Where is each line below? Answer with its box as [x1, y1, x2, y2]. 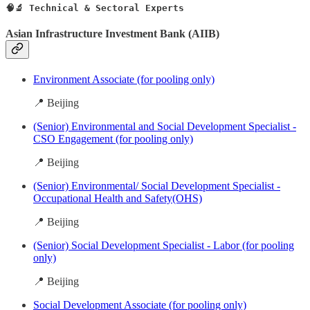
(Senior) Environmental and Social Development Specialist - [33, 120, 296, 133]
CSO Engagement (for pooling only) [33, 133, 193, 145]
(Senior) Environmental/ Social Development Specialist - [33, 180, 280, 192]
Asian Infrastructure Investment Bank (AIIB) [6, 27, 219, 39]
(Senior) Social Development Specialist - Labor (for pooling [33, 239, 294, 252]
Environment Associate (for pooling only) [33, 73, 215, 86]
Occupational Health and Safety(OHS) [33, 192, 202, 205]
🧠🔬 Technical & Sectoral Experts [6, 2, 184, 13]
